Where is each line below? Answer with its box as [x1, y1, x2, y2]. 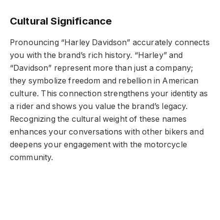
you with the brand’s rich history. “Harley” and [10, 50, 183, 60]
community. [10, 152, 54, 162]
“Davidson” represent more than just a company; [10, 63, 193, 73]
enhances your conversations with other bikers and [10, 127, 204, 137]
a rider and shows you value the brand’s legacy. [10, 101, 188, 111]
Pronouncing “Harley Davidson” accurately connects [10, 37, 210, 47]
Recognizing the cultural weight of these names [10, 114, 187, 124]
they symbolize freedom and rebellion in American [10, 76, 199, 85]
